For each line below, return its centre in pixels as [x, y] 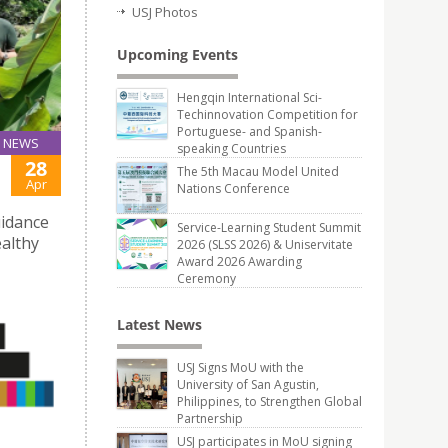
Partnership [210, 418]
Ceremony [206, 278]
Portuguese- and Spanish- [249, 131]
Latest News [159, 324]
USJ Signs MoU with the [240, 367]
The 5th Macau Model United [258, 171]
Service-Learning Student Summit [269, 227]
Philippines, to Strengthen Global [269, 401]
